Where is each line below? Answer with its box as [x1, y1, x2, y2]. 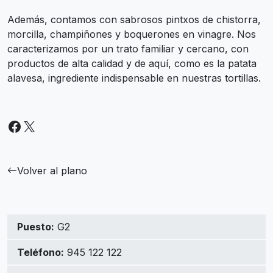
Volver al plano [17, 164, 87, 177]
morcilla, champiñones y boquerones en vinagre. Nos [7, 27, 256, 40]
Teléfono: [17, 246, 64, 258]
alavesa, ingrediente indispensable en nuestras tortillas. [7, 71, 261, 84]
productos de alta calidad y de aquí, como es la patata [7, 57, 257, 69]
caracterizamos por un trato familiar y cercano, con [7, 42, 249, 55]
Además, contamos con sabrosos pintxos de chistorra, [7, 13, 261, 26]
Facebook [7, 116, 74, 134]
